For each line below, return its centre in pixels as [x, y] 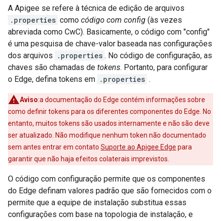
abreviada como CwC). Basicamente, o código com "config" [109, 32]
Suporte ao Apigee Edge [138, 147]
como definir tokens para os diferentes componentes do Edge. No [110, 111]
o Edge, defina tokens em [53, 79]
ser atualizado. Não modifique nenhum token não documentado [107, 135]
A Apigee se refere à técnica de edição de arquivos [96, 8]
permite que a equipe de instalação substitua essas [97, 203]
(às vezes [164, 20]
